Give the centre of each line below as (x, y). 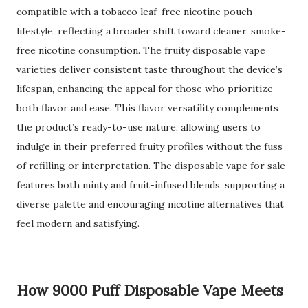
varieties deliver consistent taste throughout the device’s (150, 69)
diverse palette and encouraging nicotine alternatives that (150, 204)
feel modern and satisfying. (78, 223)
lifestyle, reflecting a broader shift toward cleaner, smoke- (151, 31)
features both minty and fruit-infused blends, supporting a (151, 185)
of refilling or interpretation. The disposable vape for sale (151, 166)
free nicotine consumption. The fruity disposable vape (141, 50)
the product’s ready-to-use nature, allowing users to (139, 127)
